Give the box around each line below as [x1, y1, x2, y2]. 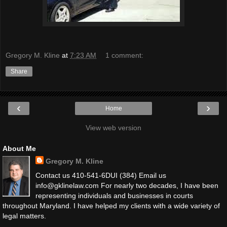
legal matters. [3, 211, 46, 220]
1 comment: [105, 51, 144, 60]
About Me [3, 144, 36, 153]
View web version [86, 124, 141, 132]
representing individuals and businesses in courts [35, 191, 193, 200]
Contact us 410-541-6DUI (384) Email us [35, 171, 166, 179]
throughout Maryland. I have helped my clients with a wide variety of [3, 201, 220, 210]
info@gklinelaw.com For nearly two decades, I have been [35, 181, 218, 190]
